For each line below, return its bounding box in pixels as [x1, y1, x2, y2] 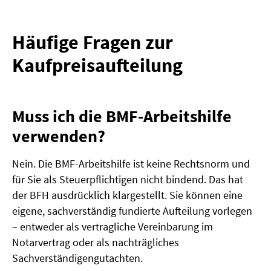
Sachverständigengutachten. [12, 251, 143, 266]
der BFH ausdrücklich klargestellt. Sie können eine [12, 188, 243, 203]
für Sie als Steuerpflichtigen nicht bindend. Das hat [12, 172, 243, 187]
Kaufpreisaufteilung [12, 53, 183, 78]
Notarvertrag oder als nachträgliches [12, 235, 179, 250]
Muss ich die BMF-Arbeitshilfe [12, 105, 232, 128]
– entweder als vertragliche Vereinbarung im [12, 220, 213, 234]
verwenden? [12, 125, 105, 148]
